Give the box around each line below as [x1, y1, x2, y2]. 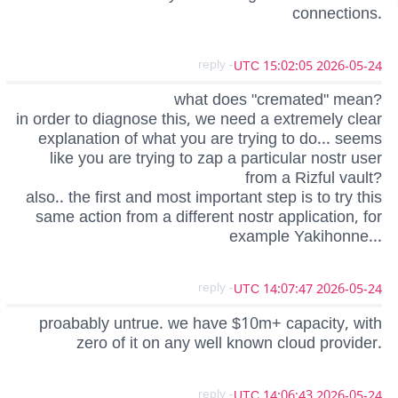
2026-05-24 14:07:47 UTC [316, 275, 382, 304]
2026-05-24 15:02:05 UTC [316, 52, 382, 80]
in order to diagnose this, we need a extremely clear [16, 102, 382, 137]
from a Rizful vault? [245, 161, 382, 195]
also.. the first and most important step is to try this [26, 180, 382, 215]
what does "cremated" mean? [174, 83, 382, 117]
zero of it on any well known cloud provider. [76, 325, 382, 360]
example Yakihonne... [229, 219, 382, 254]
